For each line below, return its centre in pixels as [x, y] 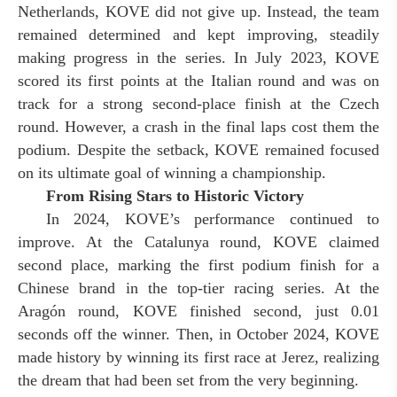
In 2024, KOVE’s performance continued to [213, 219]
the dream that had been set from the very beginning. [188, 380]
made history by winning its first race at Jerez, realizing [198, 357]
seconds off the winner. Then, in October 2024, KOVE [198, 334]
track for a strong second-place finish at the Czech [198, 104]
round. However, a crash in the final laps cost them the [198, 127]
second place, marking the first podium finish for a [198, 265]
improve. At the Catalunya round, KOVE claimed [198, 242]
